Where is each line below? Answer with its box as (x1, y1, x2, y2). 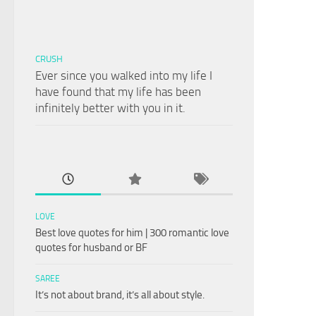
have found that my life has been (35, 84, 201, 99)
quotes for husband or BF (35, 241, 147, 254)
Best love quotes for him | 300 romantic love (35, 226, 229, 239)
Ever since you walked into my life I (35, 68, 212, 83)
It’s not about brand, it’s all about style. (35, 288, 205, 301)
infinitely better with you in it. (35, 100, 186, 115)
